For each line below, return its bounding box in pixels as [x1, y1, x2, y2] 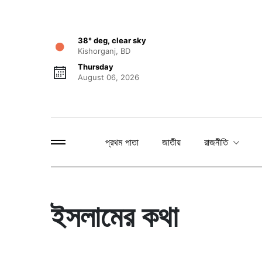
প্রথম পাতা [105, 136, 139, 148]
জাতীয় [162, 136, 181, 148]
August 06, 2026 [78, 73, 139, 82]
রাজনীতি [204, 136, 231, 149]
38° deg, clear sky [78, 36, 146, 45]
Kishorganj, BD [78, 46, 130, 56]
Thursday [78, 62, 113, 71]
